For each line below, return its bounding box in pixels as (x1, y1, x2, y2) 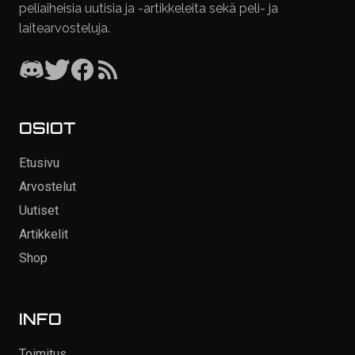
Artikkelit (19, 227, 68, 242)
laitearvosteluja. (19, 21, 110, 36)
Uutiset (19, 203, 59, 219)
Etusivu (19, 155, 59, 171)
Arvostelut (19, 179, 76, 195)
